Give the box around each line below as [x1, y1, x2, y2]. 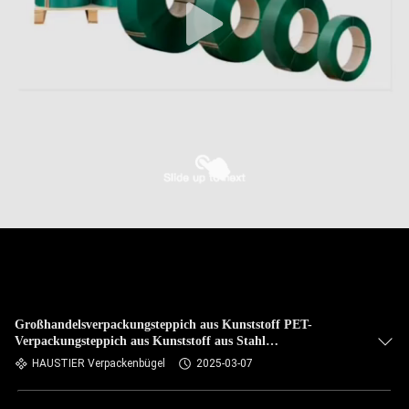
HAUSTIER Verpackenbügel [32, 357, 165, 370]
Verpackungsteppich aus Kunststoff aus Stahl [15, 334, 266, 348]
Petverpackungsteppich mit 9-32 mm [15, 351, 219, 364]
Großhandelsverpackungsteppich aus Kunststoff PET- [15, 318, 312, 331]
